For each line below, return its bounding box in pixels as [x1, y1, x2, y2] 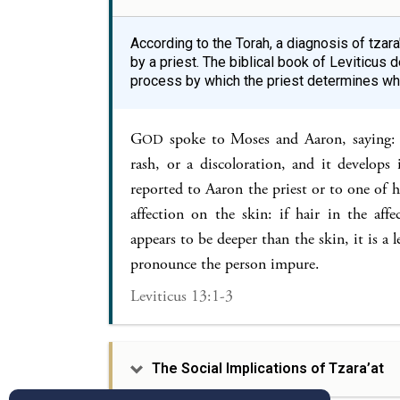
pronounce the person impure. [130, 254, 320, 274]
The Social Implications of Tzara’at [152, 360, 384, 377]
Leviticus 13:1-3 [130, 286, 233, 306]
